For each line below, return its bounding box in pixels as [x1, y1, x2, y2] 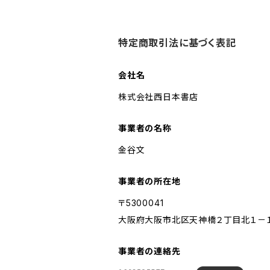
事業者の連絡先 [118, 246, 181, 256]
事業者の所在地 [118, 176, 181, 186]
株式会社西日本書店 [118, 92, 199, 102]
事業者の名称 [118, 123, 172, 133]
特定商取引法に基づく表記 [118, 37, 236, 49]
